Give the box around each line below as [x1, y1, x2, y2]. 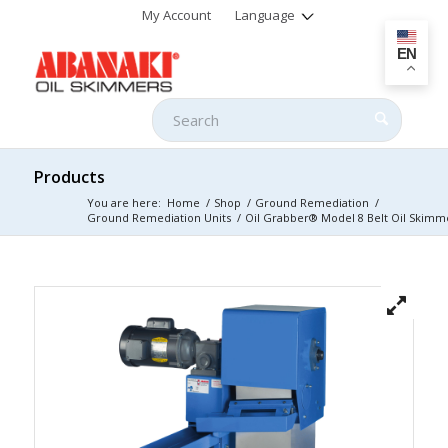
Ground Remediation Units [86, 210, 231, 225]
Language [235, 6, 296, 24]
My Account [142, 6, 212, 24]
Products [33, 166, 105, 188]
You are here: [86, 195, 161, 210]
